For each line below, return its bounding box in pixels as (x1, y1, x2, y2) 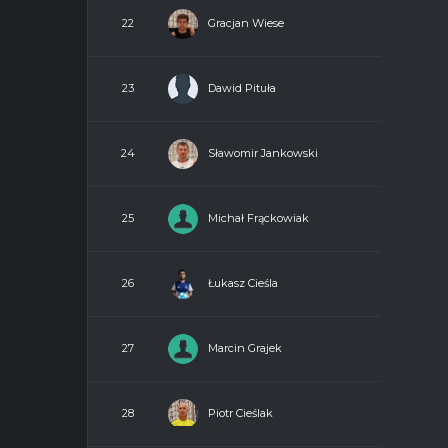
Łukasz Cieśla (208, 275, 278, 290)
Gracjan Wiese (208, 15, 284, 30)
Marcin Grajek (208, 340, 282, 355)
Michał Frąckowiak (208, 210, 309, 225)
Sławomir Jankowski (208, 145, 318, 160)
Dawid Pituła (208, 80, 276, 95)
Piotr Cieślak (208, 405, 273, 420)
